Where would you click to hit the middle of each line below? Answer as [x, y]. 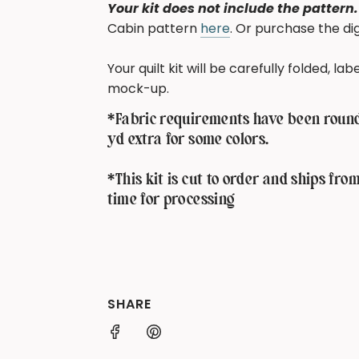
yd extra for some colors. [188, 140]
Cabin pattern [154, 28]
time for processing [171, 200]
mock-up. [140, 88]
